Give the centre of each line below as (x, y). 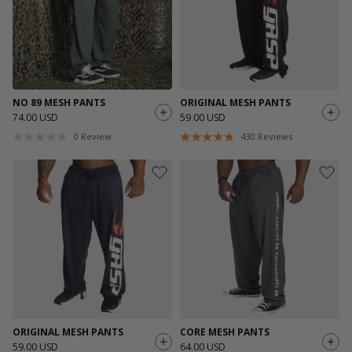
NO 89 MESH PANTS (59, 103)
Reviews (275, 136)
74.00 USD (35, 117)
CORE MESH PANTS (225, 332)
